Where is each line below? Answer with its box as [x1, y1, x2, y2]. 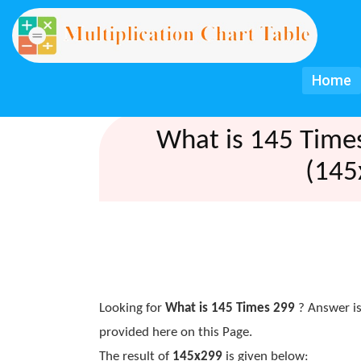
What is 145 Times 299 [164, 301, 295, 315]
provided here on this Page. [98, 326, 252, 339]
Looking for [98, 301, 165, 315]
